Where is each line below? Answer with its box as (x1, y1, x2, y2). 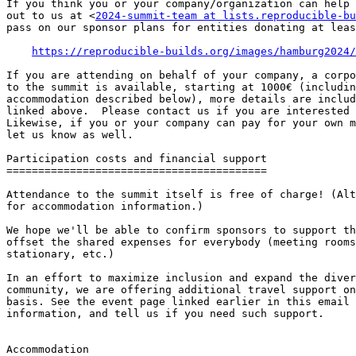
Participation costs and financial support (6, 153, 267, 165)
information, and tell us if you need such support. (6, 308, 324, 320)
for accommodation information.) (6, 200, 203, 213)
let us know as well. (6, 129, 133, 141)
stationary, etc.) (6, 248, 114, 261)
